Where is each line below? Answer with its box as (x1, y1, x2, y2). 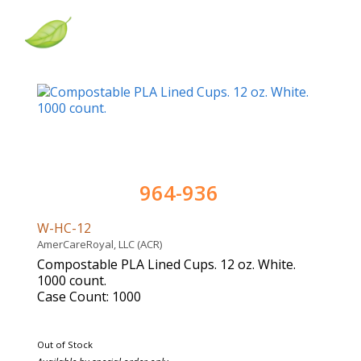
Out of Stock (37, 338, 93, 351)
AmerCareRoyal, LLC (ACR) (37, 237, 167, 252)
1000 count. (37, 272, 106, 290)
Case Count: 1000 (37, 288, 141, 306)
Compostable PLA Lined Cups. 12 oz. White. (37, 255, 296, 274)
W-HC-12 (37, 219, 94, 238)
